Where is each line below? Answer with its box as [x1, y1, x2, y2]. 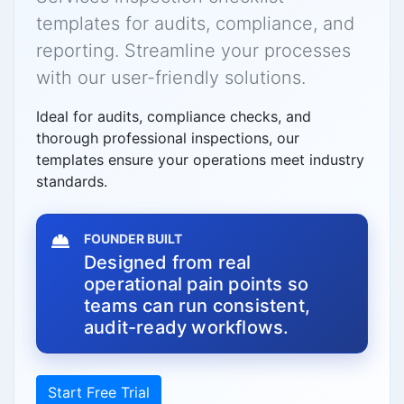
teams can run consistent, [84, 295, 310, 317]
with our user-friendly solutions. [36, 67, 306, 88]
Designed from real [84, 252, 252, 273]
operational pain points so [84, 273, 309, 295]
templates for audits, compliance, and [36, 13, 354, 34]
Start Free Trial [48, 383, 150, 401]
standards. [36, 172, 107, 190]
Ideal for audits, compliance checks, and [36, 107, 311, 125]
